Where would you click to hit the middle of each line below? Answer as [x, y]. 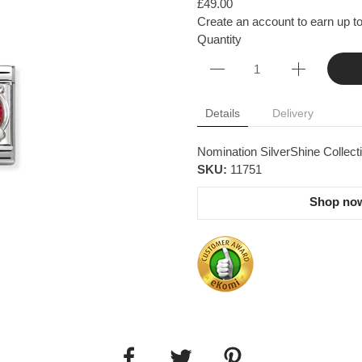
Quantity [219, 39]
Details [223, 113]
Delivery [293, 113]
